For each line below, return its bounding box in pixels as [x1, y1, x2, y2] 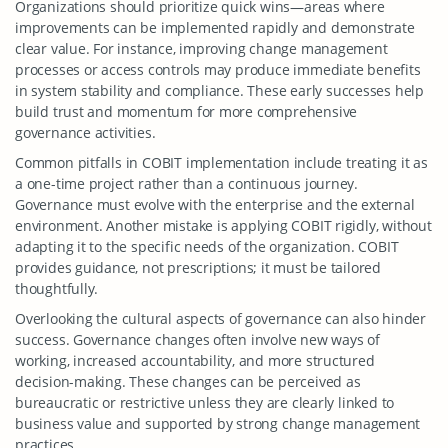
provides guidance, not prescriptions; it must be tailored [15, 258, 382, 277]
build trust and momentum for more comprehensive [15, 102, 358, 121]
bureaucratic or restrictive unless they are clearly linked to [15, 393, 395, 412]
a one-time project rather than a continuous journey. [15, 174, 359, 193]
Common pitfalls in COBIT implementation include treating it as [15, 153, 428, 172]
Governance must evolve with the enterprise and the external [15, 195, 415, 214]
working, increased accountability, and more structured [15, 351, 375, 370]
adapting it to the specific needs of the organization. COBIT [15, 237, 399, 256]
